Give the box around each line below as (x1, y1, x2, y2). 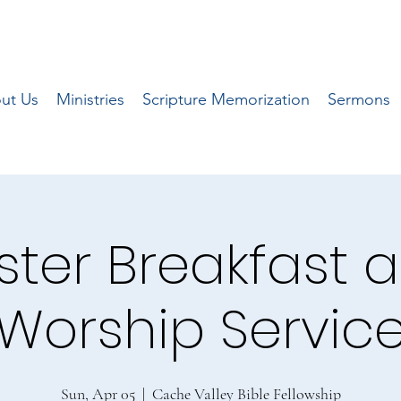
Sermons (327, 90, 390, 109)
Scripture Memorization (141, 90, 310, 109)
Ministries (55, 90, 124, 109)
